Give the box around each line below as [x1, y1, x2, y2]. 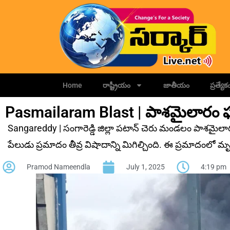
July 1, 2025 [126, 163, 165, 171]
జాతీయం [163, 81, 189, 90]
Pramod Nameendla [27, 163, 90, 171]
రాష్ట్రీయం [103, 81, 130, 90]
